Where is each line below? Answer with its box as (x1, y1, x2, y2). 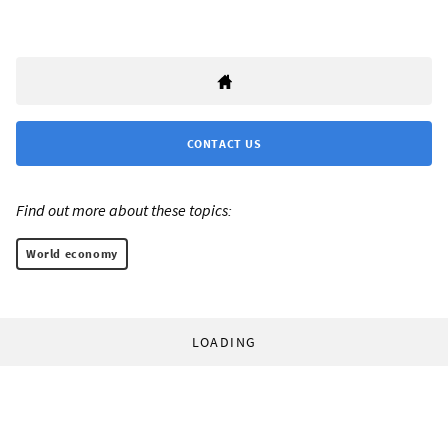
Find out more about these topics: (16, 200, 232, 221)
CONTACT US (186, 136, 262, 152)
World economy (26, 246, 118, 262)
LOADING (191, 333, 257, 352)
